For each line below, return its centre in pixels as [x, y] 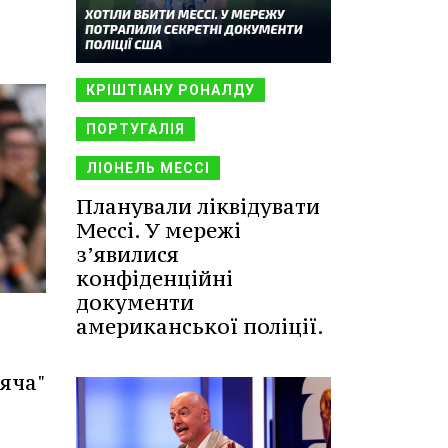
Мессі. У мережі [158, 230]
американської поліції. [200, 326]
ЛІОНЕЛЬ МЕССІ [148, 167]
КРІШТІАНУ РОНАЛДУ [170, 89]
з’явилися [127, 254]
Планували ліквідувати [198, 206]
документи [135, 302]
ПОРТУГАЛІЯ [135, 128]
